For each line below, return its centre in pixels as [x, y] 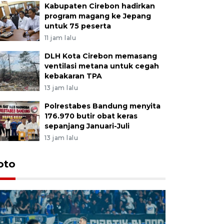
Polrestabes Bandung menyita [102, 106]
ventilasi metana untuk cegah [101, 66]
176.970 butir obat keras [91, 116]
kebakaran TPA [73, 76]
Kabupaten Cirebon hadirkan [99, 6]
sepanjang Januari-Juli [87, 126]
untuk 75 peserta [77, 26]
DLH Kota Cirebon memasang [100, 56]
